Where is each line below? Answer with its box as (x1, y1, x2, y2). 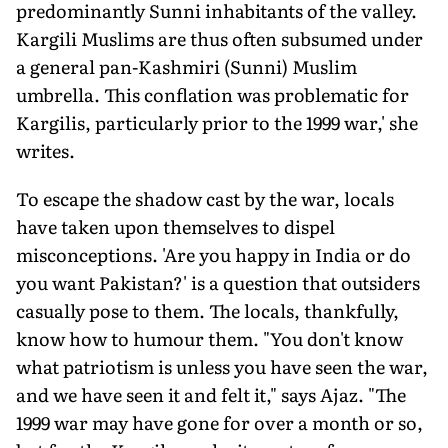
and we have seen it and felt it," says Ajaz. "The (16, 380, 406, 408)
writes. (16, 136, 75, 164)
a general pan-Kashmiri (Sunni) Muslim (16, 52, 357, 80)
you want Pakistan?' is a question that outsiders (16, 268, 420, 296)
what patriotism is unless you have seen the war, (16, 352, 428, 380)
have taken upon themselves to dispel (16, 212, 335, 240)
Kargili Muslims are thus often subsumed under (16, 24, 423, 52)
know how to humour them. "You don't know (16, 324, 403, 352)
